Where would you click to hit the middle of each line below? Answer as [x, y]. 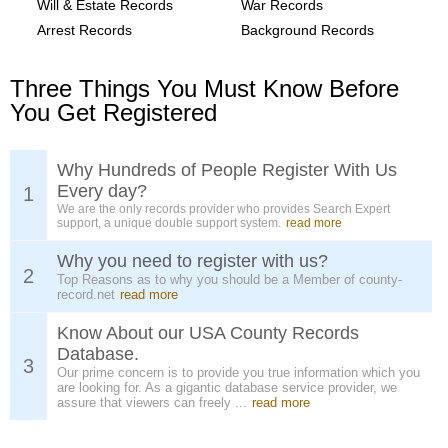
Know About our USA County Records [208, 333]
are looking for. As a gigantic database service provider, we [227, 387]
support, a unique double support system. [169, 223]
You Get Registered [113, 112]
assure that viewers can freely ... [152, 402]
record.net [86, 294]
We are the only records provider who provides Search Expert [223, 209]
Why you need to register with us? [192, 261]
